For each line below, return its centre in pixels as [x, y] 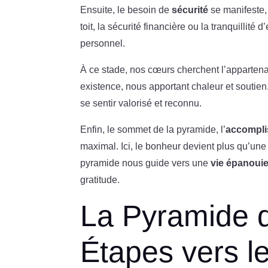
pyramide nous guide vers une [146, 163]
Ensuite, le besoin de [126, 10]
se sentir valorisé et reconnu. [141, 103]
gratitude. [100, 179]
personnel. [103, 43]
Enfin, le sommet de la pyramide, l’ [153, 129]
